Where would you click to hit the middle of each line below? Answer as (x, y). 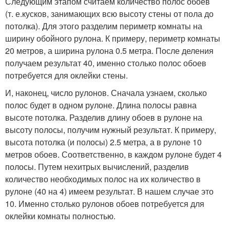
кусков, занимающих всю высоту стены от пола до (118, 14)
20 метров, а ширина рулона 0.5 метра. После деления (109, 51)
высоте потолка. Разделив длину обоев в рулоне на (104, 117)
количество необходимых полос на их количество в (103, 179)
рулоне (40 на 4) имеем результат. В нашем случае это (109, 191)
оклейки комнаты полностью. (60, 216)
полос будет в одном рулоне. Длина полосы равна (101, 105)
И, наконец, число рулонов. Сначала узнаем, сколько (106, 93)
